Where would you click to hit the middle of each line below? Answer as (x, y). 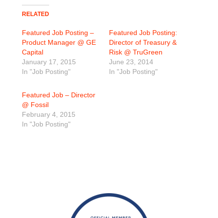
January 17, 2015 (49, 62)
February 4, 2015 (48, 114)
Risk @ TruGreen (136, 52)
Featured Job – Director (58, 95)
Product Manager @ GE (59, 42)
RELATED (35, 14)
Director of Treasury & (143, 42)
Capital (32, 52)
